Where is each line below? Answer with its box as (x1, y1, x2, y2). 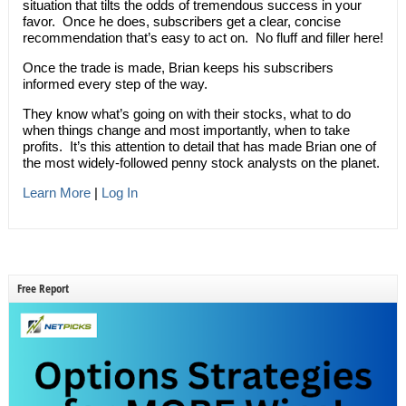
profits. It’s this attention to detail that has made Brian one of (22, 138, 376, 154)
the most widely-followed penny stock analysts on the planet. (22, 154, 380, 170)
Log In (101, 184, 138, 200)
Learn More (22, 184, 91, 200)
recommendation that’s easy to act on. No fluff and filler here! (22, 29, 383, 45)
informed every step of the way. (22, 75, 208, 92)
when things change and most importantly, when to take (22, 121, 350, 138)
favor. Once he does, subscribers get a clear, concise (22, 13, 341, 29)
